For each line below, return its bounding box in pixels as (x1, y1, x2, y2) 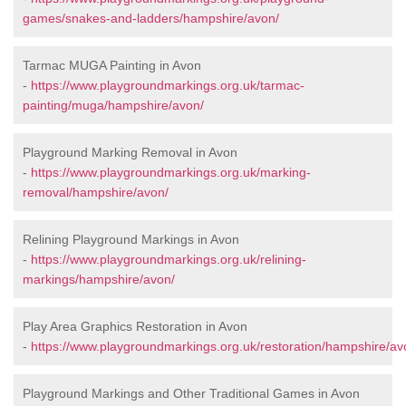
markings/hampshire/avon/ (23, 272, 175, 287)
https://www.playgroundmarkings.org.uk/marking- (31, 165, 311, 180)
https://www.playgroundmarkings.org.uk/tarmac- (31, 78, 304, 93)
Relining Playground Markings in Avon (23, 232, 239, 247)
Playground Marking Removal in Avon (23, 145, 237, 160)
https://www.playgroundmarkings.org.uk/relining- (31, 252, 306, 267)
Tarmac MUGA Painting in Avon (23, 58, 201, 73)
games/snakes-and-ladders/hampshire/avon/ (23, 11, 279, 26)
